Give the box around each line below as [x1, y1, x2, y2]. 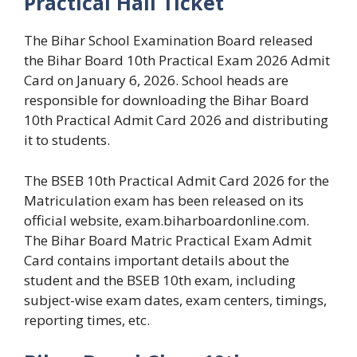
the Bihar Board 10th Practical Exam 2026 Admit [24, 51, 330, 70]
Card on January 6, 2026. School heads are [24, 71, 288, 90]
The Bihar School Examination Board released [24, 31, 313, 50]
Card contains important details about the [24, 250, 289, 269]
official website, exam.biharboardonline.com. [24, 210, 309, 229]
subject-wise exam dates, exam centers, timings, [24, 290, 327, 309]
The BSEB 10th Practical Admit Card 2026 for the [24, 171, 329, 190]
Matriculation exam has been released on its [24, 190, 304, 210]
